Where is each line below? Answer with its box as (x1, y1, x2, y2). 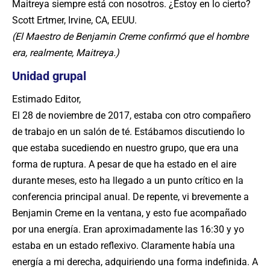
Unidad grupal (12, 69, 86, 83)
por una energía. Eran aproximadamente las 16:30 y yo (12, 224, 244, 235)
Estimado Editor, (12, 93, 81, 105)
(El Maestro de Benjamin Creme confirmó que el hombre (12, 31, 248, 42)
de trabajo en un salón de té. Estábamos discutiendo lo (12, 126, 245, 137)
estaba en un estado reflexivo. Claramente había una (12, 240, 235, 251)
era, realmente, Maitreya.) (12, 47, 119, 58)
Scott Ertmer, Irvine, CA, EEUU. (12, 14, 137, 26)
